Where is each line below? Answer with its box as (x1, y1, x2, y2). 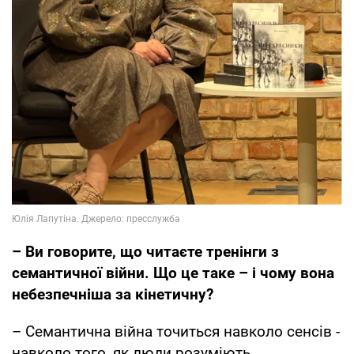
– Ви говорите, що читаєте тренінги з (12, 243, 279, 262)
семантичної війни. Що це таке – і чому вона (12, 264, 334, 283)
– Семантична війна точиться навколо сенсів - (12, 322, 340, 341)
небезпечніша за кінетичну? (12, 285, 213, 304)
